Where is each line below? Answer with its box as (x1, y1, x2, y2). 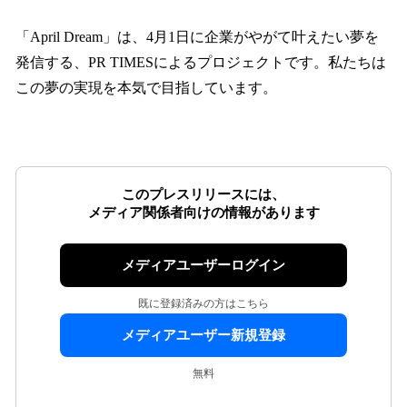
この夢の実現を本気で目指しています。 (15, 80, 277, 96)
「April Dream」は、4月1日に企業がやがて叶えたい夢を (15, 29, 379, 45)
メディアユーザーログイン (122, 258, 285, 273)
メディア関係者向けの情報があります (87, 205, 320, 221)
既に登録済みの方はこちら (138, 297, 269, 311)
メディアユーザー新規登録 (122, 328, 285, 343)
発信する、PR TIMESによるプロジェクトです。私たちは (15, 55, 386, 71)
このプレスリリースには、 (122, 187, 285, 203)
